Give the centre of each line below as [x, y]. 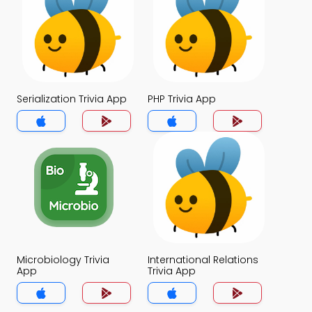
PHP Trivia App [182, 99]
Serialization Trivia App [72, 99]
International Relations [203, 260]
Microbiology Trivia [63, 260]
